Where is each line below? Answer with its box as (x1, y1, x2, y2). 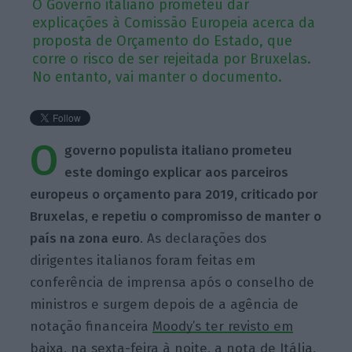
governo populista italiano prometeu (64, 141, 293, 159)
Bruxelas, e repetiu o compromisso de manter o (30, 207, 322, 225)
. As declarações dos (140, 229, 267, 247)
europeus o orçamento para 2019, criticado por (30, 185, 319, 203)
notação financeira (30, 317, 153, 335)
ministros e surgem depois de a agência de (30, 295, 299, 313)
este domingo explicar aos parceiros (64, 163, 289, 181)
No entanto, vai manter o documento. (32, 68, 283, 86)
